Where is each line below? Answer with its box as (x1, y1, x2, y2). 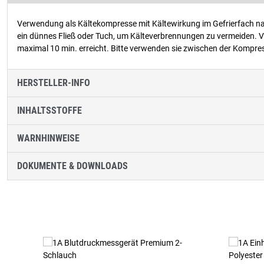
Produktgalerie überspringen (33, 187, 137, 196)
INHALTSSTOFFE (17, 105, 82, 116)
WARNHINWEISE (17, 133, 80, 144)
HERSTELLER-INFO (17, 77, 90, 88)
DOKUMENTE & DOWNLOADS (17, 160, 128, 171)
